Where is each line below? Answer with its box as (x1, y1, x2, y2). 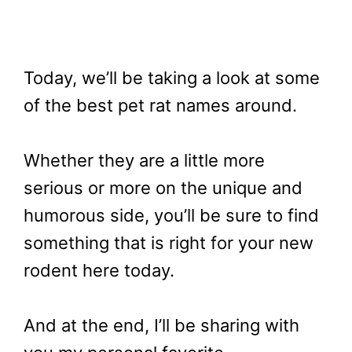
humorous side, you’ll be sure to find (24, 204, 319, 225)
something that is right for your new (24, 232, 313, 253)
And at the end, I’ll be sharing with (24, 315, 299, 336)
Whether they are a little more (24, 149, 265, 170)
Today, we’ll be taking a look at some (24, 67, 320, 88)
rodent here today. (24, 259, 174, 280)
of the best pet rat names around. (24, 94, 297, 115)
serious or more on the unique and (24, 177, 302, 198)
